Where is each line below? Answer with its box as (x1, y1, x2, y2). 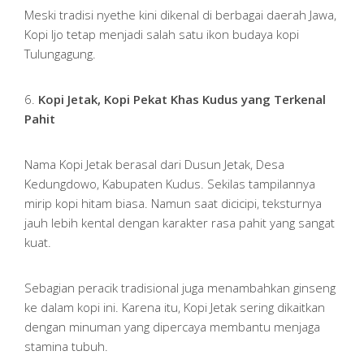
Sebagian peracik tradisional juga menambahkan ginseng (24, 279, 336, 296)
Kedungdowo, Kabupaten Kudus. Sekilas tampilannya (24, 175, 315, 192)
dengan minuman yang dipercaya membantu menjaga (24, 318, 320, 335)
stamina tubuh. (24, 337, 108, 354)
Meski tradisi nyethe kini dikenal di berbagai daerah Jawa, (24, 6, 336, 23)
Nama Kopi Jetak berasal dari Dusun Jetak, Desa (24, 155, 284, 172)
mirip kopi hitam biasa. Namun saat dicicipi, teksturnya (24, 194, 322, 211)
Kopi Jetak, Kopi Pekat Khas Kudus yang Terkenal (38, 90, 326, 107)
